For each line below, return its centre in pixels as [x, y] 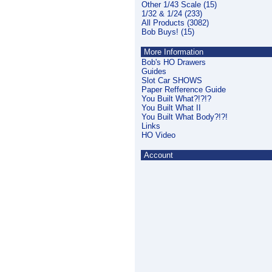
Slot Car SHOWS [172, 80]
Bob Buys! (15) [168, 32]
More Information [172, 52]
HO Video [158, 135]
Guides [154, 71]
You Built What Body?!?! [185, 117]
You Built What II [171, 108]
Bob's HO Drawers [174, 62]
